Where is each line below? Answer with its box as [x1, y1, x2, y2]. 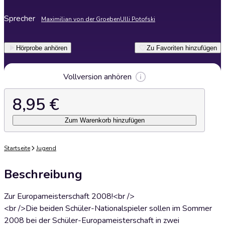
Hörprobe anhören [16, 44, 67, 52]
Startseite [4, 144, 30, 152]
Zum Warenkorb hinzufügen [64, 117, 145, 124]
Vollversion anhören [63, 71, 132, 82]
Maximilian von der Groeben [41, 15, 120, 23]
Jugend [36, 144, 56, 152]
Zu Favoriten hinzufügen [147, 44, 217, 52]
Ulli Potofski [120, 15, 155, 23]
